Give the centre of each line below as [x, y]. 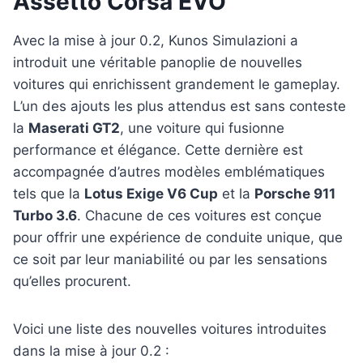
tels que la [49, 194]
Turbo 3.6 [45, 216]
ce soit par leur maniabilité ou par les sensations [170, 260]
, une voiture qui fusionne [202, 128]
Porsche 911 [295, 194]
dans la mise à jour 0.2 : [91, 351]
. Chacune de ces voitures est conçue [199, 216]
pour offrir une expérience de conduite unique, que [178, 238]
